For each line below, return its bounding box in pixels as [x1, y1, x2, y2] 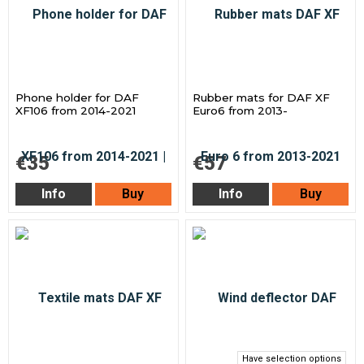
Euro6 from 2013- [193, 103, 288, 117]
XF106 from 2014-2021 [15, 103, 136, 117]
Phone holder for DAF [15, 90, 140, 104]
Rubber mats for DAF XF [193, 90, 331, 104]
